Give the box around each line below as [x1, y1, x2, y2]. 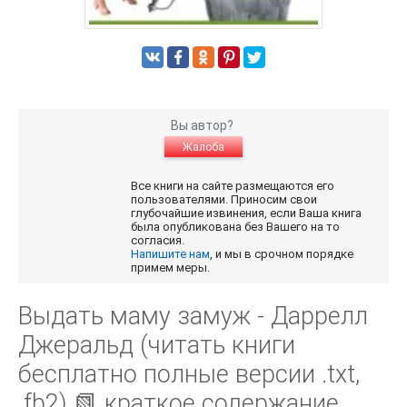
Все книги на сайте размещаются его [131, 179, 335, 194]
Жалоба [183, 141, 224, 154]
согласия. [131, 233, 188, 248]
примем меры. [131, 261, 211, 275]
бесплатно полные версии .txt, [18, 360, 360, 390]
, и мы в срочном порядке [210, 247, 354, 262]
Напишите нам [131, 247, 211, 262]
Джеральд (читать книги [18, 331, 295, 361]
